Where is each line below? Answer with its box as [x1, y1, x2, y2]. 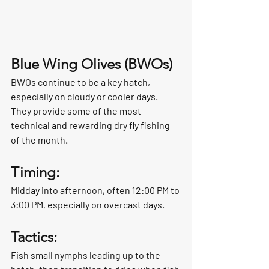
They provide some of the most [11, 104, 143, 116]
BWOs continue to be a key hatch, [11, 76, 152, 88]
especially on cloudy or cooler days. [11, 90, 160, 102]
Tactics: [11, 228, 57, 246]
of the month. [11, 133, 68, 145]
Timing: [11, 163, 59, 181]
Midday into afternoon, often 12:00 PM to [11, 184, 181, 196]
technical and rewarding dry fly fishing [11, 119, 172, 131]
